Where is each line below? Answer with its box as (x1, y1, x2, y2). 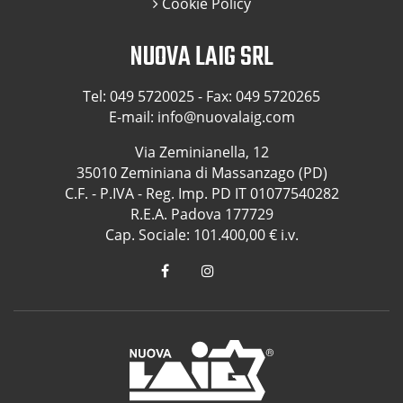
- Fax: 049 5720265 (194, 85, 320, 106)
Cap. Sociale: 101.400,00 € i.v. (104, 224, 299, 245)
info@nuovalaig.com (157, 106, 295, 127)
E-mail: (108, 106, 157, 127)
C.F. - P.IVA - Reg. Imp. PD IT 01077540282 (64, 183, 339, 203)
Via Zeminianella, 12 (134, 141, 269, 162)
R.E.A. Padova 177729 (130, 203, 273, 224)
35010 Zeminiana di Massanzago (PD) (76, 162, 327, 183)
